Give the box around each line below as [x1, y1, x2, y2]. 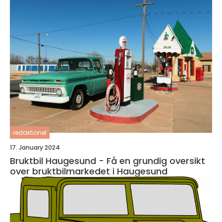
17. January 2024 [10, 143, 60, 152]
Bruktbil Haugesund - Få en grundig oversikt [10, 155, 205, 167]
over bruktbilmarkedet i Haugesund [10, 165, 167, 178]
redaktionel [13, 128, 47, 137]
